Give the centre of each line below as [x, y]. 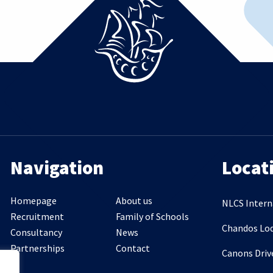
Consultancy [36, 232]
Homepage [33, 200]
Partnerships [37, 248]
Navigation [57, 167]
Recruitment [37, 216]
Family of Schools [153, 216]
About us [134, 200]
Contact [133, 248]
